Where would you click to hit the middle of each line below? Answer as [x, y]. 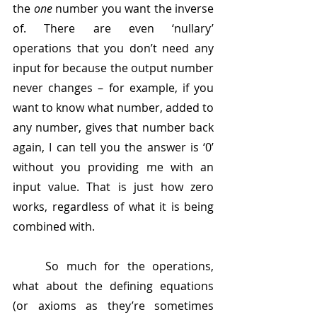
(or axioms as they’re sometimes [113, 306]
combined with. [54, 227]
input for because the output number [113, 68]
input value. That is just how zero [113, 187]
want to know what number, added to [113, 108]
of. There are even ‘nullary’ [113, 29]
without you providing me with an [113, 167]
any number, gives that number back [113, 128]
